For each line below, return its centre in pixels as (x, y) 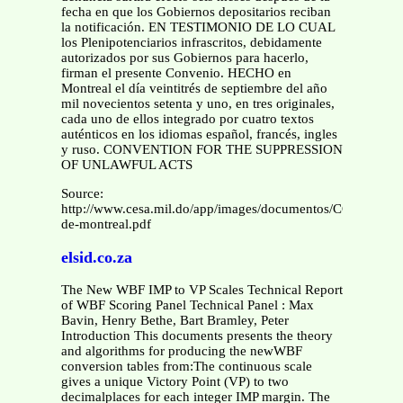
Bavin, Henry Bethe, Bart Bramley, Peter (175, 321)
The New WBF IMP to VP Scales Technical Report (201, 290)
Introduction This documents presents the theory (197, 336)
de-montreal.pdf (106, 224)
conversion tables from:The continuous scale (186, 367)
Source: (82, 194)
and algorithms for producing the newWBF (181, 351)
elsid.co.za (96, 257)
